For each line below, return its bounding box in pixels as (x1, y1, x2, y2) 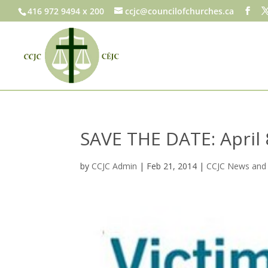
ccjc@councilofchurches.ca (125, 5, 234, 17)
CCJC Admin (92, 160, 138, 172)
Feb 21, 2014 (147, 160, 197, 172)
